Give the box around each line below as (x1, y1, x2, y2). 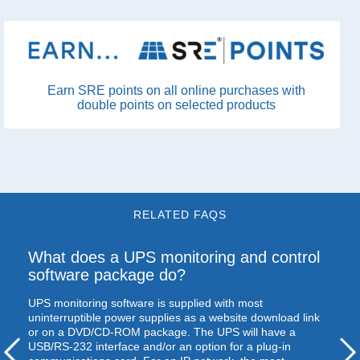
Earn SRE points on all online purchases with (47, 83, 305, 97)
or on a (28, 325, 67, 338)
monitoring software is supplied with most (51, 296, 263, 309)
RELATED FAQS (133, 207, 227, 221)
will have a (239, 325, 296, 338)
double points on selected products (76, 97, 276, 112)
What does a (28, 247, 124, 266)
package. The (141, 325, 217, 338)
